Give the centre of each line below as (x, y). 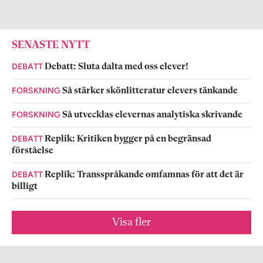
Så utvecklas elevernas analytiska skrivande (152, 115)
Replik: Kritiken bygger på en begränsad (128, 139)
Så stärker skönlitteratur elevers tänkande (150, 91)
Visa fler (131, 223)
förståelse (33, 151)
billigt (25, 187)
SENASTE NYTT (51, 45)
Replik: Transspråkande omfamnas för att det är (144, 175)
